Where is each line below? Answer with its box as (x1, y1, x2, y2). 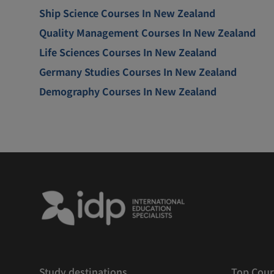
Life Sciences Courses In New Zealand (39, 44, 217, 59)
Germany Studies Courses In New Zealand (39, 64, 237, 79)
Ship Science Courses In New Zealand (39, 5, 215, 20)
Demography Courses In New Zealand (39, 83, 217, 98)
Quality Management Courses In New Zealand (39, 24, 256, 40)
